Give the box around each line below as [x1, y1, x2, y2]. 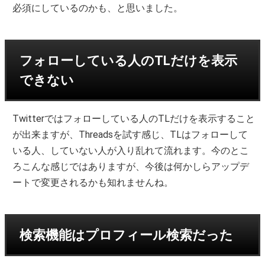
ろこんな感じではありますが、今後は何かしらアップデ [12, 161, 250, 173]
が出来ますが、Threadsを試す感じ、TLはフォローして [12, 129, 248, 141]
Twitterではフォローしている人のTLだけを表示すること [12, 113, 256, 125]
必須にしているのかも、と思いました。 [12, 2, 183, 14]
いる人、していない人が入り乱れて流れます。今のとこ [12, 145, 250, 157]
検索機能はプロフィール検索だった [20, 228, 233, 243]
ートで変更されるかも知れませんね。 [12, 177, 174, 189]
